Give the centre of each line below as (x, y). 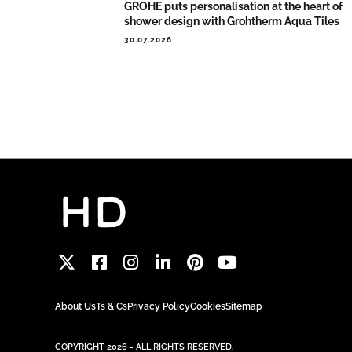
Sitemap (244, 306)
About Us (75, 306)
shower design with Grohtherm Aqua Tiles (232, 22)
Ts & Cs (112, 306)
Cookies (208, 306)
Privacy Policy (159, 306)
